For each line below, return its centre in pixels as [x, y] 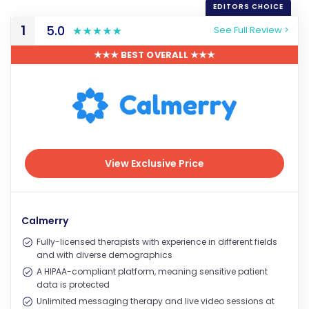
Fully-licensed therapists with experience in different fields [157, 241]
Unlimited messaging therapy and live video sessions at [156, 301]
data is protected [73, 284]
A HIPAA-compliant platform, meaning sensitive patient [152, 271]
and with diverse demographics [104, 255]
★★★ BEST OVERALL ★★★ [154, 54]
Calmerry [45, 220]
